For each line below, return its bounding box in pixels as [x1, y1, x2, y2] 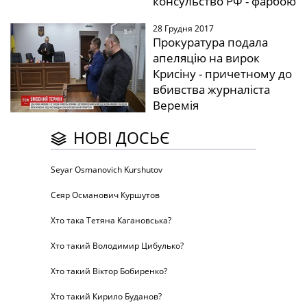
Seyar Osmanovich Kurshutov [51, 163, 162, 175]
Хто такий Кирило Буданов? [51, 290, 162, 302]
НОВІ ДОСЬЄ [73, 126, 170, 149]
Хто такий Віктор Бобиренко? [51, 265, 167, 277]
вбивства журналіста [152, 81, 270, 97]
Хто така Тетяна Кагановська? [51, 214, 171, 226]
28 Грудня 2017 [152, 22, 214, 34]
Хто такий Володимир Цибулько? [51, 239, 184, 251]
